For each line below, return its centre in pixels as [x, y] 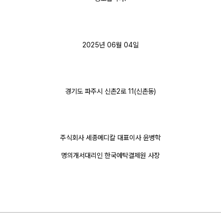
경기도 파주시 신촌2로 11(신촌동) [110, 92]
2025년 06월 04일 [110, 45]
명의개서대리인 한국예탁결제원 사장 [110, 156]
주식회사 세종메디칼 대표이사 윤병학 [110, 138]
